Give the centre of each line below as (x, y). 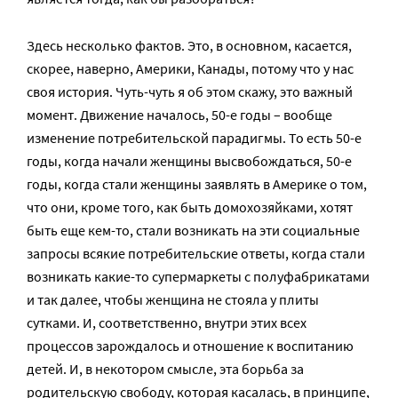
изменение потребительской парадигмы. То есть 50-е (194, 138)
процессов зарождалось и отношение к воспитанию (190, 346)
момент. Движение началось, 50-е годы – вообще (179, 115)
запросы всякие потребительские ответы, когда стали (196, 253)
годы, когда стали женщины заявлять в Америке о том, (197, 184)
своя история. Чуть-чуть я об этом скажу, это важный (190, 92)
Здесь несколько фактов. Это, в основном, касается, (189, 45)
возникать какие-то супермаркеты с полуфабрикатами (198, 276)
